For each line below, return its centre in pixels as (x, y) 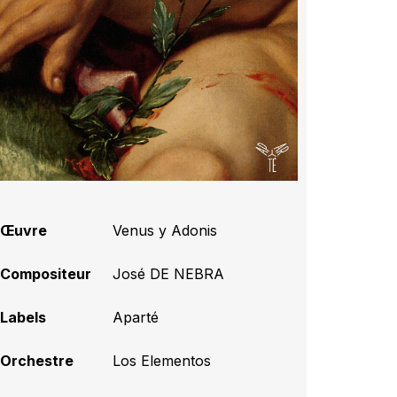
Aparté (136, 317)
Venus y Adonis (165, 230)
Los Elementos (162, 360)
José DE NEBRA (169, 273)
